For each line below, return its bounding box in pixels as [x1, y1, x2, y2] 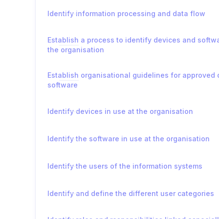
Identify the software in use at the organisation [47, 134, 210, 143]
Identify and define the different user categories [47, 189, 214, 197]
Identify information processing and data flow [47, 9, 205, 18]
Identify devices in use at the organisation [47, 107, 193, 115]
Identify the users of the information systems [47, 162, 202, 170]
